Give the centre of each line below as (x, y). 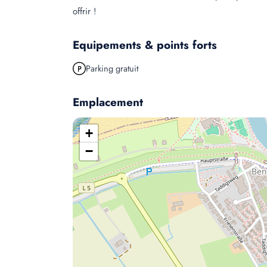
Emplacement (108, 102)
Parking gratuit (112, 68)
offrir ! (85, 11)
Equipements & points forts (145, 45)
